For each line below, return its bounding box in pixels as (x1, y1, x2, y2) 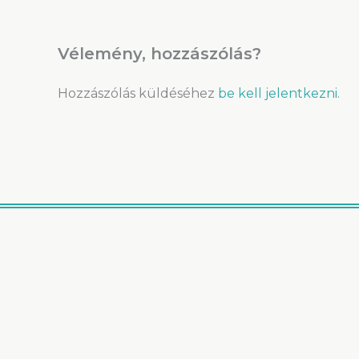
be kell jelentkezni (218, 85, 337, 101)
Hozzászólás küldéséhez (58, 85, 218, 101)
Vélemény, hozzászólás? (58, 43, 261, 63)
